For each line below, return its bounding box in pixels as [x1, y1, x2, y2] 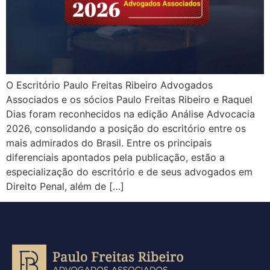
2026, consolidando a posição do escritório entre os [6, 122, 246, 134]
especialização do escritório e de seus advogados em [6, 166, 253, 178]
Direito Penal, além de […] [6, 180, 124, 192]
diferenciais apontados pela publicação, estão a [6, 151, 225, 163]
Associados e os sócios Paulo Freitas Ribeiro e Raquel [6, 93, 253, 105]
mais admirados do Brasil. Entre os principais [6, 137, 212, 149]
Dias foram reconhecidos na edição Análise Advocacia [6, 108, 255, 120]
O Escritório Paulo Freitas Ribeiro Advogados [6, 79, 213, 91]
